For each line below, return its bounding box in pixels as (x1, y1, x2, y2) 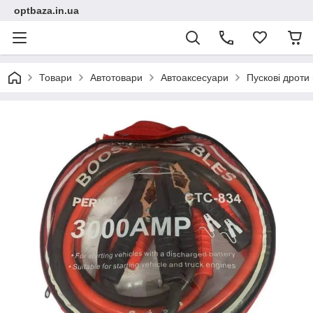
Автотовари (90, 72, 143, 83)
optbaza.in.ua (14, 5, 79, 16)
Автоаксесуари (161, 72, 228, 83)
